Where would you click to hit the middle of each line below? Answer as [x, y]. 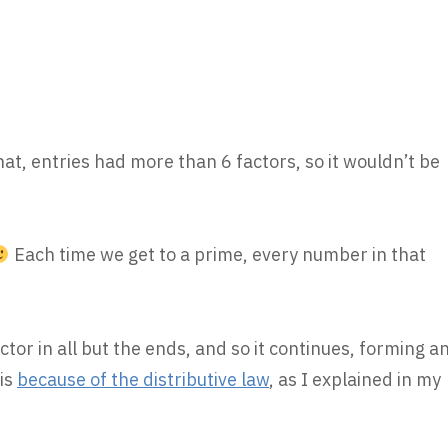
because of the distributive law [143, 379]
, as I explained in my [355, 379]
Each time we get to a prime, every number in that [217, 254]
